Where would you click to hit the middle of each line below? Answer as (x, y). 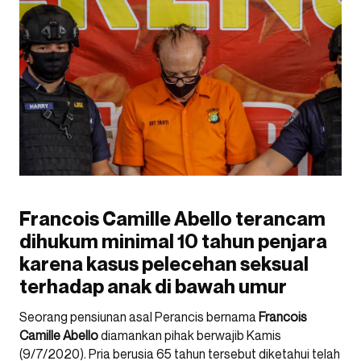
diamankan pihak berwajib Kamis (190, 335)
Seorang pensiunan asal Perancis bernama (139, 317)
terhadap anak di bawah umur (153, 286)
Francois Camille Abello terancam (172, 219)
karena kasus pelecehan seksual (164, 264)
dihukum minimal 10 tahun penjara (173, 241)
